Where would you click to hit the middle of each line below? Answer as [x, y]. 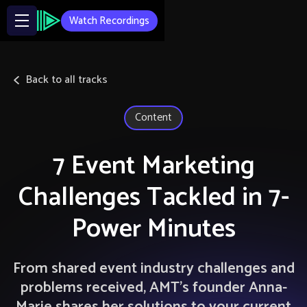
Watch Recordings [110, 21]
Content [153, 118]
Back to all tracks [66, 80]
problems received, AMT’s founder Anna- [153, 288]
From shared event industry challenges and [153, 269]
